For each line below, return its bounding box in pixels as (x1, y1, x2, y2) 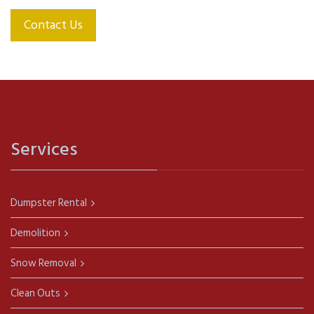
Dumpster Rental (11, 194, 87, 212)
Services (11, 135, 78, 164)
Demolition (11, 224, 60, 242)
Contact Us (24, 15, 83, 35)
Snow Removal (11, 254, 76, 272)
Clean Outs (11, 285, 60, 302)
